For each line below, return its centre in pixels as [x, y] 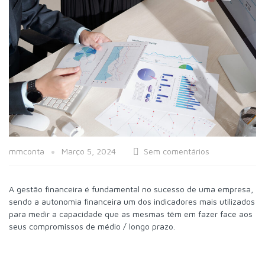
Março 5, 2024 [89, 151]
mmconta [28, 151]
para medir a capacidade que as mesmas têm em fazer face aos [131, 214]
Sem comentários [177, 151]
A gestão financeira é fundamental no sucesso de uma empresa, [131, 189]
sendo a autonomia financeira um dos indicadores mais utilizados [132, 201]
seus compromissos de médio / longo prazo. [92, 226]
